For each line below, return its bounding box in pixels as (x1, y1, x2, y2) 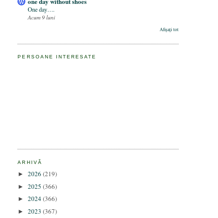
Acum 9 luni (28, 13, 55, 21)
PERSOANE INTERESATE (18, 54, 97, 60)
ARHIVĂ (18, 159, 42, 165)
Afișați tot (160, 26, 179, 33)
